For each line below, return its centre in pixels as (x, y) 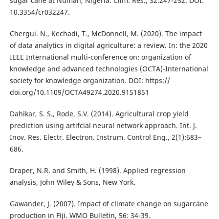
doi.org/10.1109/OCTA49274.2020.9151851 (79, 92)
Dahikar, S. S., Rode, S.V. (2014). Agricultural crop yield (99, 114)
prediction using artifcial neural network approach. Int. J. (103, 126)
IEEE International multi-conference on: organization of (100, 57)
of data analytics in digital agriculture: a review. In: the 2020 (109, 45)
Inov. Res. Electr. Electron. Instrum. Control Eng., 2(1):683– (105, 137)
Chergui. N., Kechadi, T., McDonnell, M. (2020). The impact (106, 34)
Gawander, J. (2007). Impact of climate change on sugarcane (109, 204)
